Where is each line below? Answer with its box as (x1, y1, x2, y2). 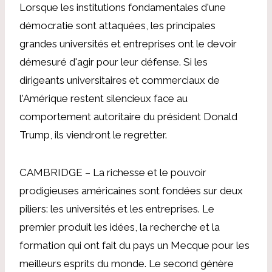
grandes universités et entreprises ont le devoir (19, 37, 237, 50)
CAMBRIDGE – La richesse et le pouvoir (19, 166, 206, 178)
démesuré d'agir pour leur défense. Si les (19, 55, 208, 68)
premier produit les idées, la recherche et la (19, 220, 220, 233)
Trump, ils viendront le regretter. (19, 128, 167, 141)
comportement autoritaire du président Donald (19, 110, 237, 123)
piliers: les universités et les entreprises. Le (19, 202, 214, 215)
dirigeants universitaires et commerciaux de (19, 73, 220, 86)
